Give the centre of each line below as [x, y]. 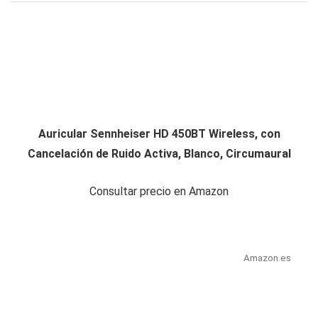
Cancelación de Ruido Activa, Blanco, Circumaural [159, 154]
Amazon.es [267, 258]
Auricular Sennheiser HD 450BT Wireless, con [159, 134]
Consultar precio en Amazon [159, 192]
